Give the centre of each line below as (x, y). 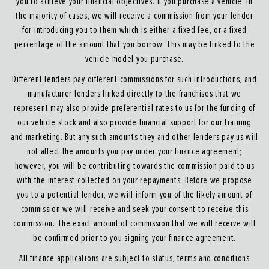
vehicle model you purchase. (134, 59)
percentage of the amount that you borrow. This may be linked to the (134, 45)
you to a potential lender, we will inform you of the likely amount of (134, 195)
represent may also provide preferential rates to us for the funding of (134, 108)
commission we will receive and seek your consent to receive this (134, 209)
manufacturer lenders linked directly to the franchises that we (134, 94)
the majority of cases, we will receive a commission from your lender (134, 16)
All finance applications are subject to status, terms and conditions (134, 258)
